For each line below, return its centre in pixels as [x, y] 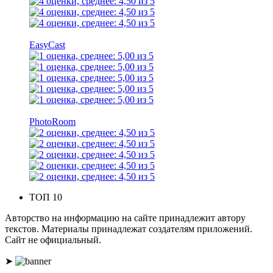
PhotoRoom [52, 122]
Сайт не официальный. [53, 240]
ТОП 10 [46, 197]
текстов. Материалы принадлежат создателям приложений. [129, 229]
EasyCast [47, 45]
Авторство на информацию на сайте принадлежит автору [125, 218]
